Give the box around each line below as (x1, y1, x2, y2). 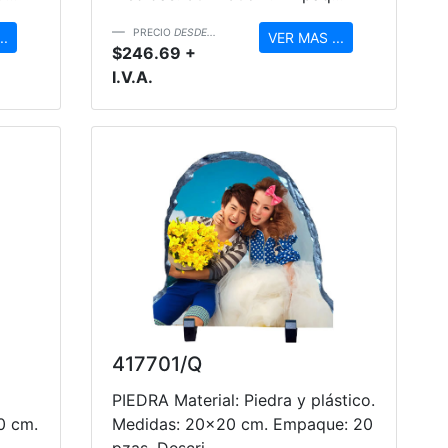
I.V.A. (112, 66, 153, 87)
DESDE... (174, 25, 216, 38)
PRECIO (133, 25, 174, 38)
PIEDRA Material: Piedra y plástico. (112, 389, 375, 410)
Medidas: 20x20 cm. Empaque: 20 (112, 413, 373, 434)
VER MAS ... (267, 28, 344, 46)
